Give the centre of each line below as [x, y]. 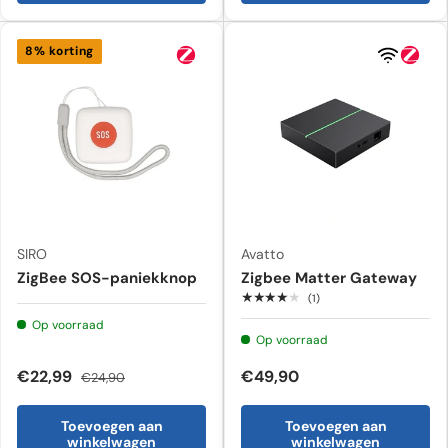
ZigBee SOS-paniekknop [107, 277]
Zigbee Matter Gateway [329, 277]
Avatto [262, 253]
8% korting [59, 50]
